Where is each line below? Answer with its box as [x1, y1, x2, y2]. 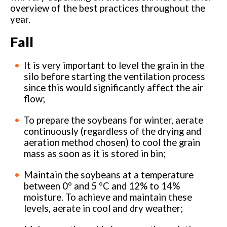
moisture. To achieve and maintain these [24, 191, 193, 203]
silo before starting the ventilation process [24, 70, 206, 82]
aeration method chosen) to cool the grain [24, 136, 201, 148]
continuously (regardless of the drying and [24, 125, 202, 137]
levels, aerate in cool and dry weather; [24, 202, 183, 214]
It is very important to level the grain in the [24, 59, 205, 71]
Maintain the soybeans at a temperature [24, 169, 194, 180]
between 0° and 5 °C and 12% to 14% [24, 180, 180, 192]
